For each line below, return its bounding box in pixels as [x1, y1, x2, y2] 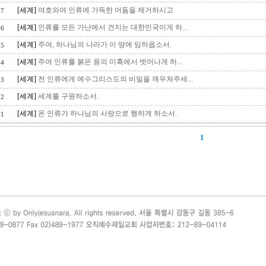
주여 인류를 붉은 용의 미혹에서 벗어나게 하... [38, 58, 182, 66]
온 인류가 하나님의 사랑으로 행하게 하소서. [38, 109, 177, 118]
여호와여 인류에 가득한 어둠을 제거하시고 [38, 6, 173, 14]
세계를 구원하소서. [38, 92, 99, 100]
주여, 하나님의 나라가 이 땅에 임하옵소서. [38, 40, 172, 49]
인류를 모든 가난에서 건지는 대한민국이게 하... [38, 23, 188, 31]
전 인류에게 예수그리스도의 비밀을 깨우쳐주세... [38, 75, 193, 83]
